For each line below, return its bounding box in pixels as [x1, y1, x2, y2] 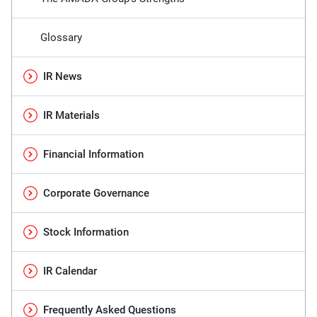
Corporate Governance [43, 186, 149, 200]
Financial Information [43, 147, 144, 161]
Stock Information [43, 225, 129, 238]
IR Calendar [43, 264, 97, 277]
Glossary [40, 30, 82, 44]
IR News [43, 69, 82, 83]
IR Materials [43, 108, 100, 122]
